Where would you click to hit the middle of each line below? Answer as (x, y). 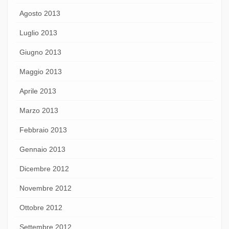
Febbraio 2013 (43, 130)
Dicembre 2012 (44, 168)
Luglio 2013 (38, 32)
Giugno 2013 (40, 52)
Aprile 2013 (38, 91)
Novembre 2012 (45, 188)
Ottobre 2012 (41, 207)
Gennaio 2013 (42, 149)
